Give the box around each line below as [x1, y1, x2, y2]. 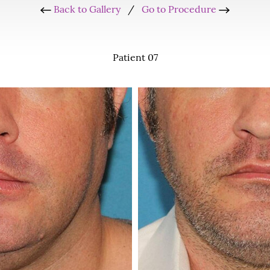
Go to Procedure [142, 5, 219, 15]
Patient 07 [112, 53, 158, 63]
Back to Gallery [51, 5, 121, 15]
